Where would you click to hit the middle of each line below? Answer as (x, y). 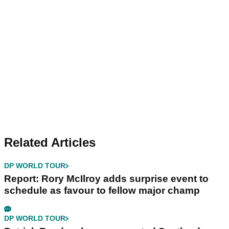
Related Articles (50, 143)
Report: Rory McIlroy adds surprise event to (106, 179)
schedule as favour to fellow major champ (102, 191)
